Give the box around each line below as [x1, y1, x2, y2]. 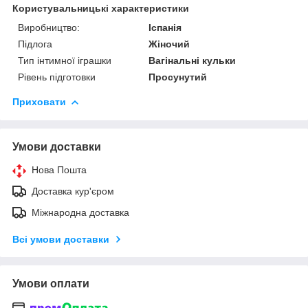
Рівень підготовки [18, 71, 96, 82]
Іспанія [148, 21, 182, 33]
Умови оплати [12, 277, 89, 289]
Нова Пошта [32, 164, 87, 175]
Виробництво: [18, 21, 80, 33]
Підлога [18, 38, 52, 49]
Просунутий [148, 71, 208, 82]
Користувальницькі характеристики [12, 2, 189, 14]
